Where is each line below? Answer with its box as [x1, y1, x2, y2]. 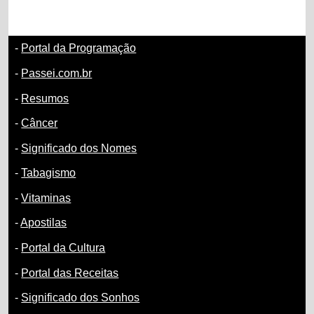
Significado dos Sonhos [21, 292, 140, 304]
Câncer [21, 117, 58, 130]
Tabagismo [21, 167, 76, 179]
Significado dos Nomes [21, 142, 137, 154]
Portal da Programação [21, 42, 137, 55]
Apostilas [20, 217, 67, 229]
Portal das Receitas [21, 266, 119, 279]
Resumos [21, 92, 69, 104]
